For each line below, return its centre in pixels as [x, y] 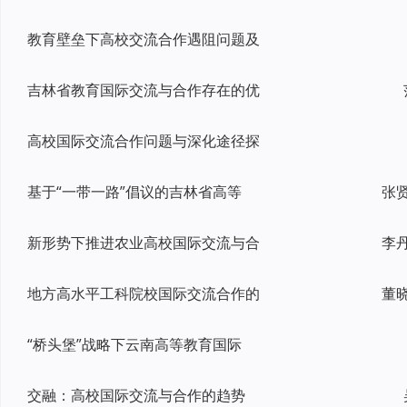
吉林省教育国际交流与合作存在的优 [144, 90]
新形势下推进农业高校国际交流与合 [144, 243]
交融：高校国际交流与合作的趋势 [136, 395]
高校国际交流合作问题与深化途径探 [144, 141]
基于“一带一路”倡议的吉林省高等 [134, 192]
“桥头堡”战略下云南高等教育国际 [134, 344]
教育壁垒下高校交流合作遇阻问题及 [144, 39]
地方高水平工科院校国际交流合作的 [144, 293]
